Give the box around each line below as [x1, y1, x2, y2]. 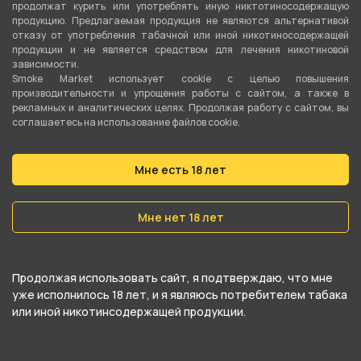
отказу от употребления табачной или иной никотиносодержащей [12, 27, 349, 42]
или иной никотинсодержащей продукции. [12, 303, 246, 319]
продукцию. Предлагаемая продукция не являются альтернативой [12, 13, 349, 27]
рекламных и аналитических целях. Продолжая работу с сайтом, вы [12, 100, 349, 114]
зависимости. [12, 56, 79, 71]
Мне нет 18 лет [137, 209, 224, 225]
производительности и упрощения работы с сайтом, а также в [12, 85, 349, 100]
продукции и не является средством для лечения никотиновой [12, 42, 349, 56]
